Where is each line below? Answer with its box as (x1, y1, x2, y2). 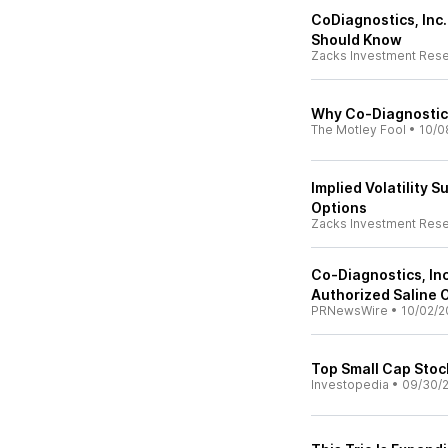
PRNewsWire (311, 303, 388, 318)
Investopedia (311, 377, 389, 392)
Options (311, 199, 367, 216)
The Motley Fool (311, 122, 406, 137)
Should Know (311, 31, 402, 48)
